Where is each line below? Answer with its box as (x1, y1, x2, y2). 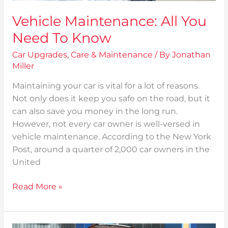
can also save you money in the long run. (12, 106, 178, 117)
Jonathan (172, 49, 211, 60)
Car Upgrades (12, 49, 67, 60)
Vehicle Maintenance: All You (12, 13, 207, 30)
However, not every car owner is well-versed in (12, 119, 200, 129)
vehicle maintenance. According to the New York (12, 132, 211, 142)
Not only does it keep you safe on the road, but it (12, 94, 210, 104)
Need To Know (12, 30, 111, 47)
